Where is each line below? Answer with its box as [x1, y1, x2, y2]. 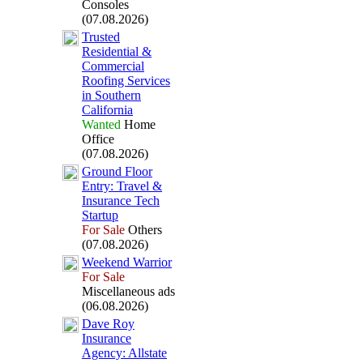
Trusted [82, 30, 120, 44]
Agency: [82, 346, 126, 360]
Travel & [113, 179, 162, 193]
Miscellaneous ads [82, 284, 175, 298]
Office [82, 132, 114, 146]
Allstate [126, 346, 167, 360]
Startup [82, 208, 118, 222]
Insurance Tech [82, 194, 160, 207]
